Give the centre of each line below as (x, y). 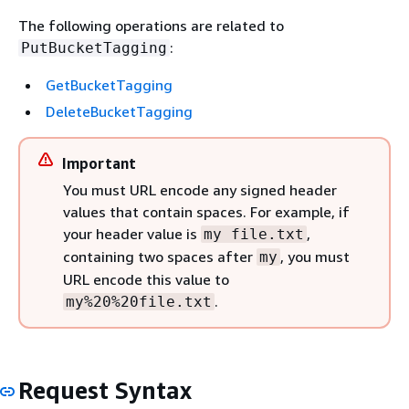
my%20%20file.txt (139, 302)
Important (99, 163)
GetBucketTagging (109, 85)
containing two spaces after (160, 257)
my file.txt (254, 234)
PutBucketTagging (94, 48)
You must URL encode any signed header (200, 190)
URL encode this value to (146, 279)
